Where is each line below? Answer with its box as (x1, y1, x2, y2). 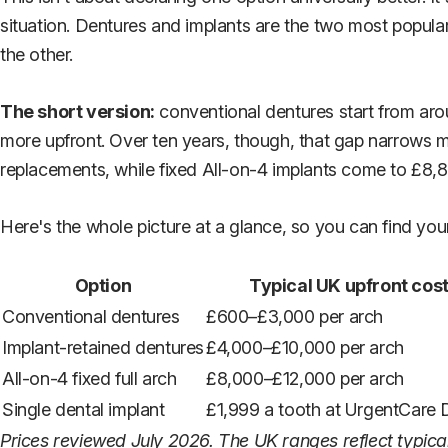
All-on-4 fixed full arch (2, 367, 177, 389)
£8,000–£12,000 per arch (206, 367, 404, 389)
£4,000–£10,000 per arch (206, 336, 404, 358)
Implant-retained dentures (2, 336, 204, 358)
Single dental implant (2, 398, 165, 420)
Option (74, 274, 132, 296)
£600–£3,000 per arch (206, 305, 383, 327)
